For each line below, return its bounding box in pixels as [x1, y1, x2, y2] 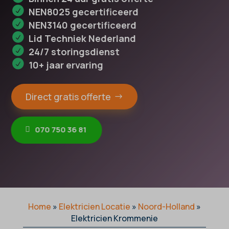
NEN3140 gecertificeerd [29, 19, 137, 32]
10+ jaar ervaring [29, 59, 104, 72]
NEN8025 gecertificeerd [29, 6, 139, 18]
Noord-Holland [138, 201, 195, 213]
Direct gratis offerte [26, 90, 111, 103]
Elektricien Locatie [58, 201, 130, 213]
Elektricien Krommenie [71, 213, 158, 224]
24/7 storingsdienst [29, 45, 120, 58]
